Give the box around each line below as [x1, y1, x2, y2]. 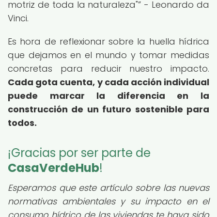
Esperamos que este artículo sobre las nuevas [8, 182, 209, 194]
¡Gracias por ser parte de [8, 145, 151, 161]
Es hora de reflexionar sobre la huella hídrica [8, 35, 209, 47]
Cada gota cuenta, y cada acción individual [8, 76, 209, 88]
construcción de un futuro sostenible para [8, 103, 209, 115]
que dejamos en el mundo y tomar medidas [8, 49, 209, 61]
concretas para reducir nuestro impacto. [8, 62, 209, 75]
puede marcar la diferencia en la [8, 90, 209, 102]
